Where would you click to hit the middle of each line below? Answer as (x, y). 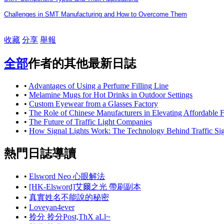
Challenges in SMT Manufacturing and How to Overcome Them (95, 14)
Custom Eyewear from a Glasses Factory (93, 104)
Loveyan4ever (52, 207)
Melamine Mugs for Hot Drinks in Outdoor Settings (111, 95)
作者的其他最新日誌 (82, 64)
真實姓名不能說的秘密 (69, 197)
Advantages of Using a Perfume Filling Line (98, 86)
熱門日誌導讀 (40, 153)
